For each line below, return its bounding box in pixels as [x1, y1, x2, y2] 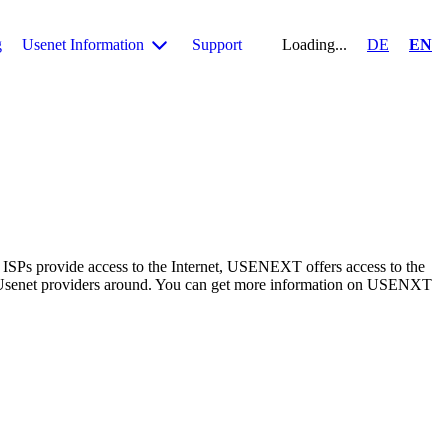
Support [192, 36, 242, 53]
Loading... [282, 36, 347, 53]
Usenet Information [21, 36, 144, 53]
